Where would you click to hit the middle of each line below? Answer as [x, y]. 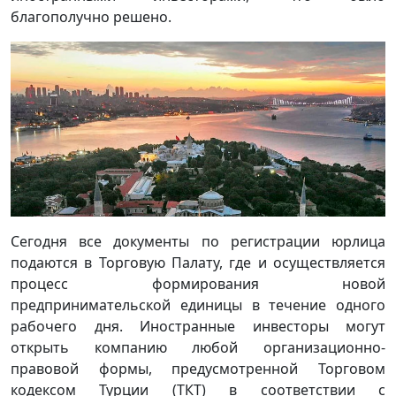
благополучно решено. [91, 17]
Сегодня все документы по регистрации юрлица [198, 241]
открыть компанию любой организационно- [198, 347]
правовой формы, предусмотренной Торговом [198, 368]
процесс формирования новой [198, 283]
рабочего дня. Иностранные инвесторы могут [198, 326]
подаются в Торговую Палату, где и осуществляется [198, 262]
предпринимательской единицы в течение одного [198, 305]
